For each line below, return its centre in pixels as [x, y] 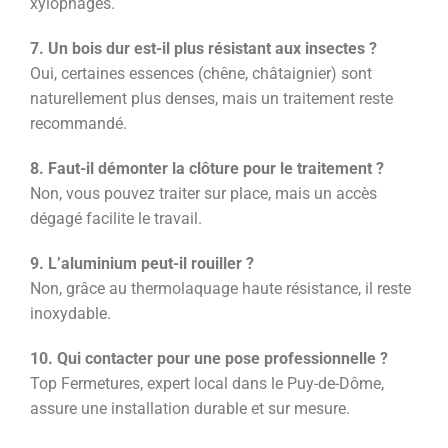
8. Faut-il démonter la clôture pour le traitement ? [207, 168]
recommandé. [78, 123]
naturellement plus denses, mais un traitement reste [211, 98]
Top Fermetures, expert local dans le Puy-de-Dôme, [207, 383]
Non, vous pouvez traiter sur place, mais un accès [203, 193]
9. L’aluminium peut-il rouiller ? [142, 263]
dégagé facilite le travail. [116, 218]
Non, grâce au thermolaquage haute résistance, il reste [220, 288]
